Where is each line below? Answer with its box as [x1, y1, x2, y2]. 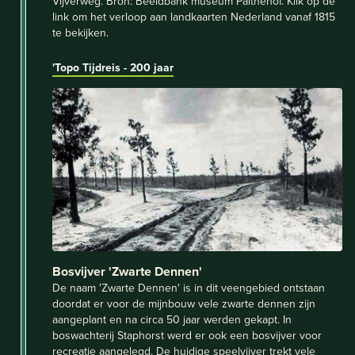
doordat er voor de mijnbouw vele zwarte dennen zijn [52, 295, 315, 311]
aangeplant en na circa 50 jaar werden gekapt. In [52, 311, 292, 327]
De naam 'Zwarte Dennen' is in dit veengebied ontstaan [52, 279, 325, 296]
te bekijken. [52, 24, 109, 40]
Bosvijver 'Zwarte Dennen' [52, 261, 202, 281]
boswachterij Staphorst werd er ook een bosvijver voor [52, 326, 322, 343]
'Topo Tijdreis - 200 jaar [52, 59, 174, 75]
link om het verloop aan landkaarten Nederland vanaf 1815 [52, 8, 335, 25]
